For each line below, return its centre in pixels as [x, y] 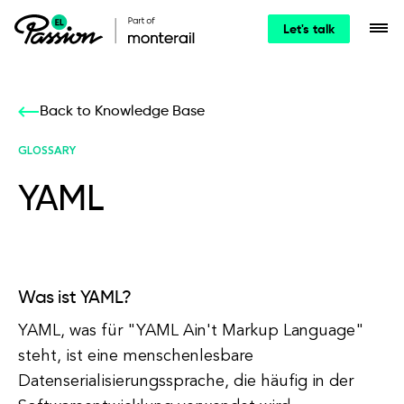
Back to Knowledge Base [122, 112]
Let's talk [309, 30]
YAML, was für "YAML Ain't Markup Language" [191, 331]
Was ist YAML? [75, 298]
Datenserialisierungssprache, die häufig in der [186, 381]
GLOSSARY [47, 151]
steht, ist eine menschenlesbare [136, 356]
